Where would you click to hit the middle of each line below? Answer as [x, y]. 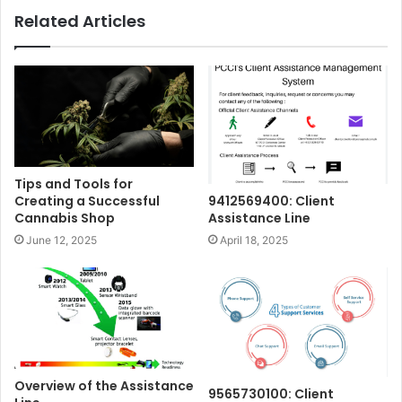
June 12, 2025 [61, 240]
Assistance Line [259, 218]
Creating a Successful [87, 201]
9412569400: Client [271, 201]
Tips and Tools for [74, 184]
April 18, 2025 [254, 240]
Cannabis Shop [65, 218]
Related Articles [80, 21]
